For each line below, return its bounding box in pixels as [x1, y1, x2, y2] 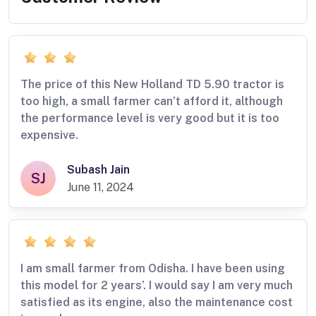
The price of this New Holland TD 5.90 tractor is [20, 78, 284, 92]
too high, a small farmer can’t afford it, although [20, 95, 283, 109]
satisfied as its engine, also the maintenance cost [20, 296, 293, 310]
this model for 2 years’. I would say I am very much [20, 279, 293, 293]
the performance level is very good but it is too [20, 111, 279, 126]
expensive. [20, 128, 78, 142]
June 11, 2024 [67, 181, 134, 195]
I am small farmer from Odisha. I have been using [20, 262, 285, 276]
